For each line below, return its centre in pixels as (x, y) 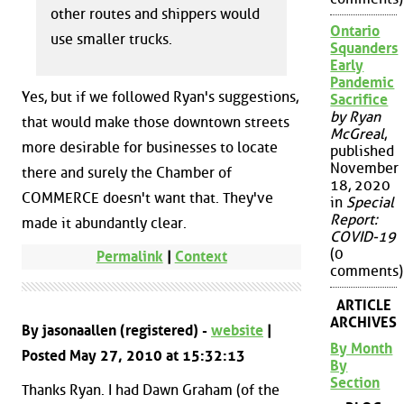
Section (355, 382)
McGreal (358, 134)
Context (201, 257)
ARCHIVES (364, 322)
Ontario (355, 32)
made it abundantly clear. (104, 223)
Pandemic (363, 83)
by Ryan (356, 117)
